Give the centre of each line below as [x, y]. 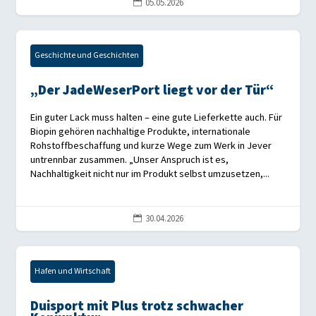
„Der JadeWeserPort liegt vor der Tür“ [152, 91]
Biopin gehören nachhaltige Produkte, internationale [141, 132]
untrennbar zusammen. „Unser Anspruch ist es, [130, 160]
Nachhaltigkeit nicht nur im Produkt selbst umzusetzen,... [150, 174]
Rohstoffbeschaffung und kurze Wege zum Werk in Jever [151, 146]
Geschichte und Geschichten [87, 56]
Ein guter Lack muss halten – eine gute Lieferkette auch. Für [157, 118]
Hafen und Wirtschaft [73, 272]
